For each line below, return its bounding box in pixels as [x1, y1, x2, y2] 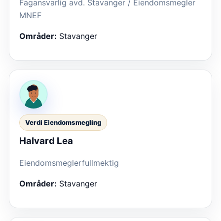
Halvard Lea [19, 135, 73, 147]
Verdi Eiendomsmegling [25, 118, 101, 127]
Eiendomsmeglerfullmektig [19, 157, 119, 168]
